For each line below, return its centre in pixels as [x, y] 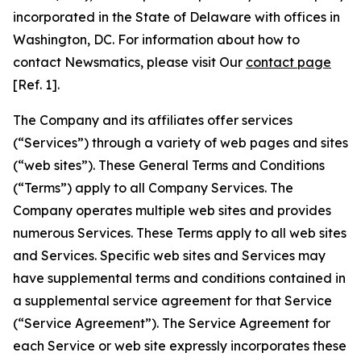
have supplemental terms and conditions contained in [179, 278]
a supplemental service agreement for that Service [172, 301]
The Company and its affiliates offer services [153, 120]
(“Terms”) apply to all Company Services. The [153, 188]
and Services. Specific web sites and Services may [169, 255]
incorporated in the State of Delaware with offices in [176, 17]
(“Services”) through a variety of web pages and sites [180, 143]
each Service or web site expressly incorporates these [180, 346]
